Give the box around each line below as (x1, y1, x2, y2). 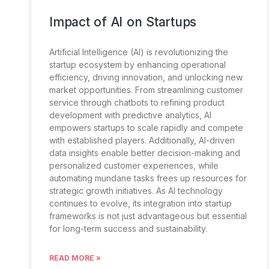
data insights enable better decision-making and (49, 147, 240, 158)
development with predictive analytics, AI (49, 109, 211, 120)
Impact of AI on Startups (49, 14, 196, 29)
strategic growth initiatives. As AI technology (49, 185, 223, 196)
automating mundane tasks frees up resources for (49, 172, 247, 183)
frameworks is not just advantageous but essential (49, 210, 247, 221)
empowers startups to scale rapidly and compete (49, 122, 243, 133)
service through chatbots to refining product (49, 97, 225, 107)
